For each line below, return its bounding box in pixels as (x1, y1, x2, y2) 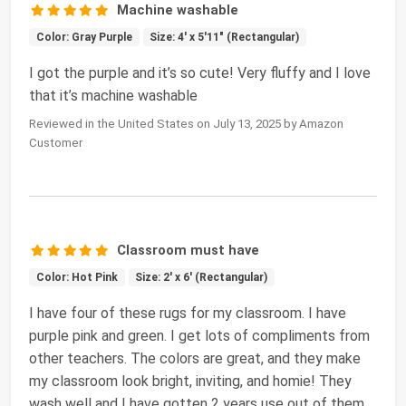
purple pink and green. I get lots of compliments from (29, 327, 370, 345)
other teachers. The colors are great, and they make (29, 350, 361, 368)
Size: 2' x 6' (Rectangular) (135, 271, 268, 285)
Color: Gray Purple (35, 31, 132, 44)
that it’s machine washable (29, 87, 198, 105)
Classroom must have (117, 242, 260, 259)
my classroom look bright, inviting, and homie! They (29, 372, 352, 391)
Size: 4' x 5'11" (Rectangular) (150, 31, 300, 44)
